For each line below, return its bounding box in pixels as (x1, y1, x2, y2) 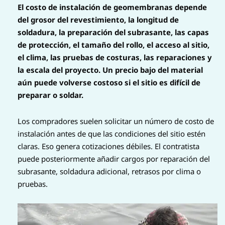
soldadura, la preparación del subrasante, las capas (18, 27, 209, 38)
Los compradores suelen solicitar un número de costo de (18, 116, 214, 126)
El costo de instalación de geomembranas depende (18, 2, 207, 13)
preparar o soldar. (18, 90, 83, 100)
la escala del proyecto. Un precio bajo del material (18, 65, 203, 75)
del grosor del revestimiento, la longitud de (18, 15, 179, 25)
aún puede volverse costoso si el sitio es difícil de (18, 77, 200, 88)
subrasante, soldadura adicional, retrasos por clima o (18, 166, 201, 176)
